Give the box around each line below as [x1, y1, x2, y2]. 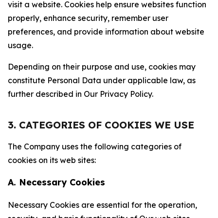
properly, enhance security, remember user [8, 13, 168, 23]
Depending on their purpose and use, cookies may [8, 62, 196, 72]
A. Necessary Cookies [8, 177, 105, 188]
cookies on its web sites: [8, 155, 96, 165]
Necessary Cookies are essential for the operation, [8, 200, 197, 210]
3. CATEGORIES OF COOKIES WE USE [8, 119, 194, 131]
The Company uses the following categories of [8, 142, 182, 151]
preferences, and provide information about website [8, 27, 204, 36]
